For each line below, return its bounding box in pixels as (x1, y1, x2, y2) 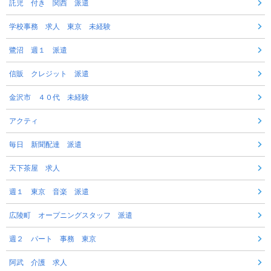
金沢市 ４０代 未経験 (9, 93, 89, 102)
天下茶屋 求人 (9, 164, 60, 173)
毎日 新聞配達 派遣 (9, 140, 82, 149)
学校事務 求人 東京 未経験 (9, 22, 111, 31)
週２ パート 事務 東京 (9, 235, 96, 244)
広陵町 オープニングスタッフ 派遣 (9, 211, 132, 220)
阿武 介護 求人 (9, 258, 67, 267)
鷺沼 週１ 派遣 (9, 46, 67, 55)
